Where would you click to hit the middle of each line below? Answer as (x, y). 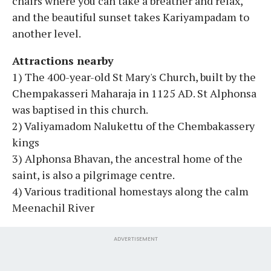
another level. (47, 33)
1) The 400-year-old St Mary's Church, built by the (134, 77)
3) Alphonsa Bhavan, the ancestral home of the (127, 158)
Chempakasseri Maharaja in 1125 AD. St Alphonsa (134, 93)
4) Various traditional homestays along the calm (130, 191)
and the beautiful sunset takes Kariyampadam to (131, 17)
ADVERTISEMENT (135, 239)
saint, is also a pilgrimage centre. (94, 175)
